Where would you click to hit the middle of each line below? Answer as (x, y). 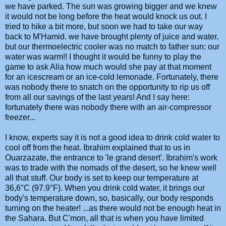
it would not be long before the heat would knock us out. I (106, 16)
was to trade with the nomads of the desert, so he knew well (111, 167)
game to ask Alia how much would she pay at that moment (108, 67)
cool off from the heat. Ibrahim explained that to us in (98, 147)
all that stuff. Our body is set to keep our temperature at (102, 178)
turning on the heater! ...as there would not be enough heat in (113, 208)
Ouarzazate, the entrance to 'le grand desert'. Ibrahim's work (111, 157)
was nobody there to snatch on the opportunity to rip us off (107, 87)
